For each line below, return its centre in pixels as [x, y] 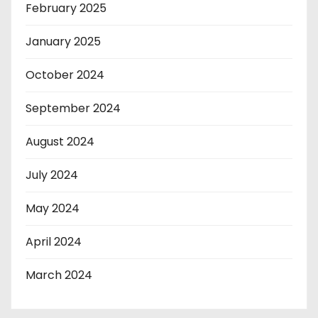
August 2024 [60, 141]
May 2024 [53, 208]
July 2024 [52, 175]
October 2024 [65, 75]
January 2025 [63, 41]
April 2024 [54, 241]
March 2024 [59, 275]
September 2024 [73, 108]
